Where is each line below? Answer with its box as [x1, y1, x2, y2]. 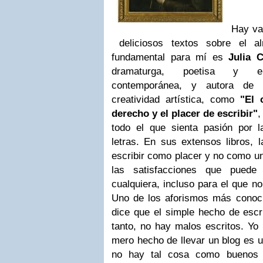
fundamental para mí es [112, 52, 229, 63]
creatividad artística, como [112, 94, 240, 105]
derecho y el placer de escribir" [112, 108, 258, 119]
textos [171, 38, 207, 49]
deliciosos [112, 38, 171, 49]
